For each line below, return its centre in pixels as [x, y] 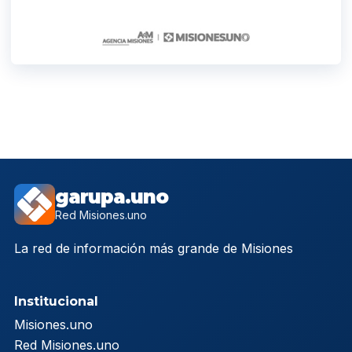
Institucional [56, 301]
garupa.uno [112, 196]
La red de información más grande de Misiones [154, 248]
